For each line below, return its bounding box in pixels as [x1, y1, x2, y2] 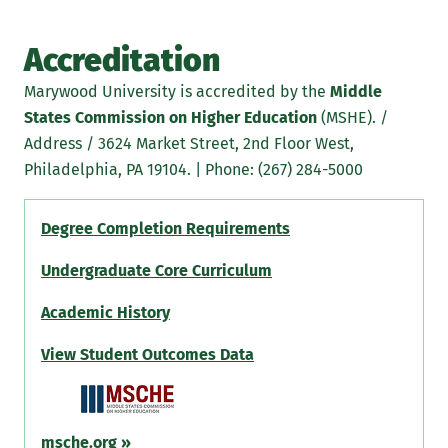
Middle [330, 82, 382, 102]
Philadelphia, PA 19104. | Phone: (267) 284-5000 [24, 160, 363, 180]
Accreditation [24, 41, 220, 80]
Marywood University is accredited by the [24, 82, 330, 102]
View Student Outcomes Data [41, 345, 254, 365]
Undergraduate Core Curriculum [41, 261, 272, 281]
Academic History [41, 303, 170, 323]
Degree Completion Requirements [41, 219, 290, 239]
